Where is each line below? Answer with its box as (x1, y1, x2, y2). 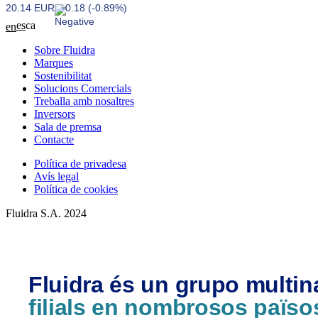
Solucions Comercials (34, 82, 131, 94)
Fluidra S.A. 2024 (6, 207, 87, 219)
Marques (34, 57, 73, 69)
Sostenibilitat (34, 70, 92, 82)
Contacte (34, 133, 74, 146)
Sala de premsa (34, 121, 102, 133)
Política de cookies (34, 183, 118, 195)
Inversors (34, 108, 75, 120)
